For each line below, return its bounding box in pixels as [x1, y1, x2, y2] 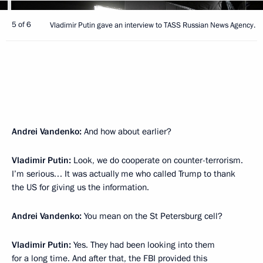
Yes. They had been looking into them [73, 238, 215, 251]
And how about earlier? [84, 125, 171, 137]
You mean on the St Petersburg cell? [82, 210, 222, 222]
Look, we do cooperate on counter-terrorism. [73, 154, 243, 166]
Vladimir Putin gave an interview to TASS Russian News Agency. [50, 19, 255, 31]
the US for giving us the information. [12, 181, 149, 193]
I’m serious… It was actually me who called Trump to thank [12, 167, 235, 180]
